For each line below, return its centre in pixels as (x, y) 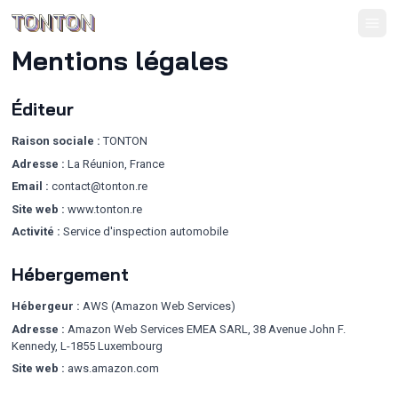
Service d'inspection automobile (144, 231)
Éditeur (43, 109)
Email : (30, 186)
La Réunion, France (115, 163)
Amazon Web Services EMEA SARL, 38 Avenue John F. (205, 329)
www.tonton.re (103, 209)
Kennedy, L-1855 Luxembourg (87, 346)
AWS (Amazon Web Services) (158, 306)
